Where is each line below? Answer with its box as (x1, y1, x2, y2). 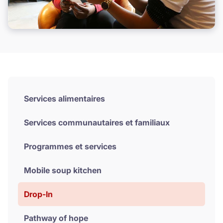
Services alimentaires (24, 93, 105, 104)
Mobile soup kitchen (24, 165, 102, 175)
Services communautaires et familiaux (24, 117, 170, 127)
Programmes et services (24, 141, 116, 151)
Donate (100, 17, 123, 25)
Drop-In (24, 189, 53, 199)
